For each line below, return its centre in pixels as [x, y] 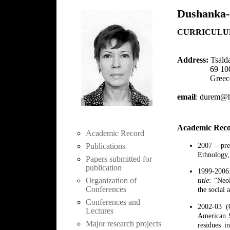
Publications [106, 146]
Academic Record [115, 133]
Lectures [100, 210]
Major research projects [123, 223]
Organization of [111, 180]
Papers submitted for [119, 159]
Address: [194, 60]
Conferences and [113, 202]
